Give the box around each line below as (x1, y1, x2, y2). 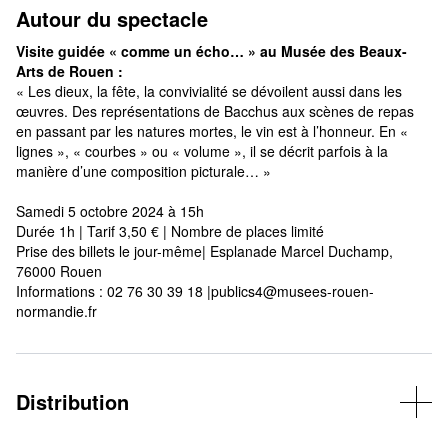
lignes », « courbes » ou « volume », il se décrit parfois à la (16, 141, 388, 161)
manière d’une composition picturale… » (16, 161, 271, 181)
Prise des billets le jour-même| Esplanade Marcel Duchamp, (16, 241, 393, 261)
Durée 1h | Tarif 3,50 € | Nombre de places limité (16, 221, 324, 241)
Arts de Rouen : (16, 61, 123, 81)
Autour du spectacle (16, 4, 208, 33)
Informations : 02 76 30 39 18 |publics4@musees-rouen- (16, 281, 374, 301)
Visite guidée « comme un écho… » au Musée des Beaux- (16, 41, 407, 61)
